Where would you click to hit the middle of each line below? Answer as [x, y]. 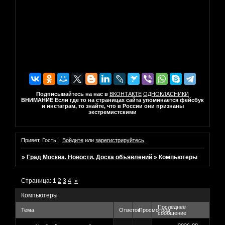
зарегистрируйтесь [120, 140]
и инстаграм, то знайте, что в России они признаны [113, 106]
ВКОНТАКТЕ [126, 94]
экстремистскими [113, 112]
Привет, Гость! [39, 140]
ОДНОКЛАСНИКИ [166, 94]
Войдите [73, 140]
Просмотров [154, 210]
